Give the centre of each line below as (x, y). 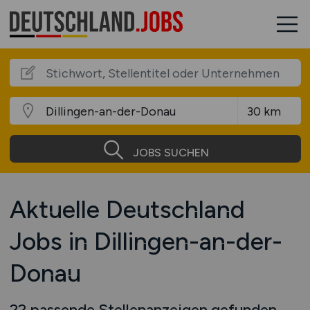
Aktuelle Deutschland (127, 209)
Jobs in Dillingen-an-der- (146, 241)
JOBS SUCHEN (171, 152)
